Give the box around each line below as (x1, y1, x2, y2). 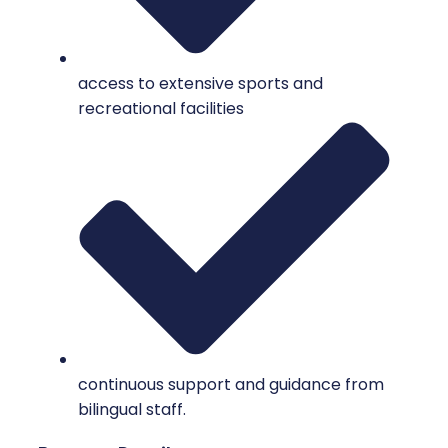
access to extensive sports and (78, 72, 323, 96)
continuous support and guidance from (78, 372, 384, 396)
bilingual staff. (78, 397, 186, 421)
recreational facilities (78, 97, 244, 121)
